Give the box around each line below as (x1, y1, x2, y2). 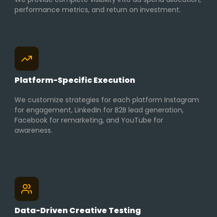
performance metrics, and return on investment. (15, 5, 181, 15)
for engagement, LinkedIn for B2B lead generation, (15, 105, 184, 115)
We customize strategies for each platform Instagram (15, 95, 199, 105)
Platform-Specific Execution (15, 75, 135, 86)
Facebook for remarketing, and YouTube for (15, 115, 163, 125)
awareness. (15, 125, 52, 136)
